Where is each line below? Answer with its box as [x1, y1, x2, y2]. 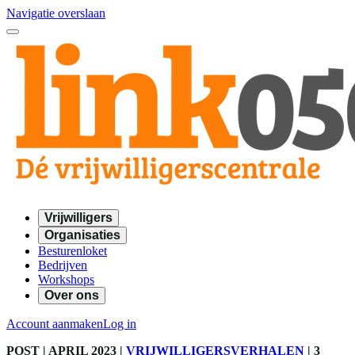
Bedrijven [38, 258, 87, 272]
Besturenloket [38, 244, 107, 258]
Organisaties [44, 228, 120, 242]
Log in [103, 317, 136, 330]
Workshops [38, 273, 94, 286]
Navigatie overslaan [6, 6, 105, 20]
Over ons [44, 288, 99, 302]
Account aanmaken [6, 317, 103, 330]
